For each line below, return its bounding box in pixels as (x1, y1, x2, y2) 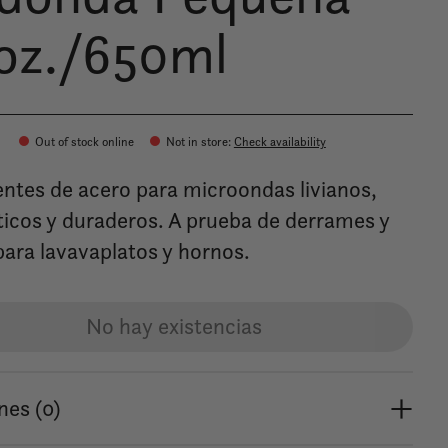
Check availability (233, 133, 326, 150)
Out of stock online (34, 133, 134, 150)
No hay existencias (86, 311, 262, 341)
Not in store (165, 133, 228, 150)
